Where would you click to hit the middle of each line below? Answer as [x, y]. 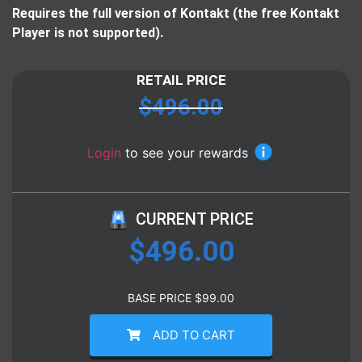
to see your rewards [187, 153]
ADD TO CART [194, 335]
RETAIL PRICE [181, 80]
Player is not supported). [88, 32]
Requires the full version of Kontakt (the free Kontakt [176, 13]
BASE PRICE [161, 297]
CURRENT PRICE [194, 219]
